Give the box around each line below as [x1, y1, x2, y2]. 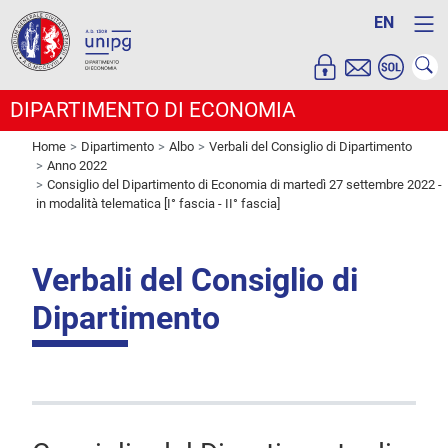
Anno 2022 [47, 158, 107, 174]
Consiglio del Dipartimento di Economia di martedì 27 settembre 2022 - [47, 177, 442, 193]
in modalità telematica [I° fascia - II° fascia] [36, 196, 280, 212]
